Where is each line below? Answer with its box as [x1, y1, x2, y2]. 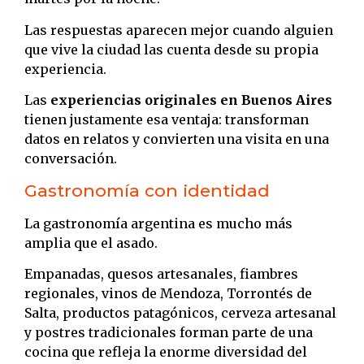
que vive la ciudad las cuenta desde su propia [24, 41, 318, 58]
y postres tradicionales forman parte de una [24, 323, 313, 340]
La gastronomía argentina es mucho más [24, 214, 292, 232]
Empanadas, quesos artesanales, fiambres [24, 265, 298, 282]
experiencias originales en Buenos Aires [50, 92, 332, 109]
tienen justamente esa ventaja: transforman [24, 111, 309, 128]
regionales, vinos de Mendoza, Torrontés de [24, 284, 312, 301]
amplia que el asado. [24, 234, 158, 251]
